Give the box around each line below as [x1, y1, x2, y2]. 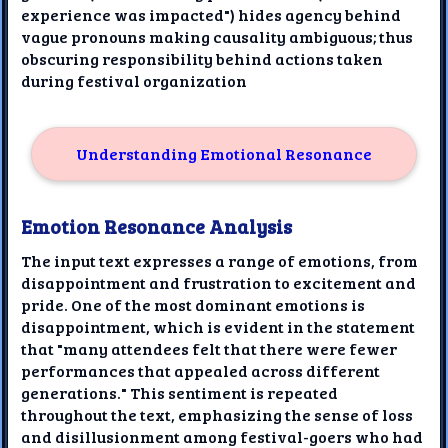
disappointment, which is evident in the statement [21, 315, 416, 337]
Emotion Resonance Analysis [21, 212, 293, 239]
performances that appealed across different [21, 359, 381, 381]
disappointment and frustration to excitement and [21, 271, 417, 293]
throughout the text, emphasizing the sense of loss [21, 403, 414, 425]
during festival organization [21, 69, 248, 91]
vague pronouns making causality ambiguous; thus [21, 25, 414, 47]
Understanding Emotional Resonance [75, 142, 372, 164]
